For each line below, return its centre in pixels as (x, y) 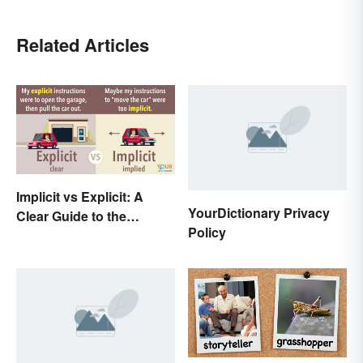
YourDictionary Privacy (259, 213)
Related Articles (83, 44)
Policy (207, 233)
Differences (51, 235)
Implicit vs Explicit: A (80, 196)
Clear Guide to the (71, 216)
